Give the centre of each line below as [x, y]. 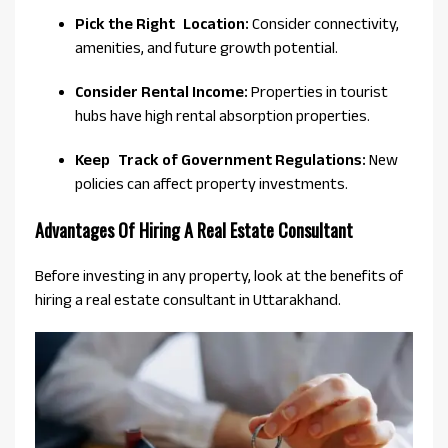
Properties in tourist [323, 92]
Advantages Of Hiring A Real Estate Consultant [194, 230]
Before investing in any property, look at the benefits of [219, 276]
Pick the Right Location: [162, 24]
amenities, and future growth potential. [206, 48]
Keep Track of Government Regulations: [220, 160]
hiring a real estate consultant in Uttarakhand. [188, 300]
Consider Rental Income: [163, 92]
